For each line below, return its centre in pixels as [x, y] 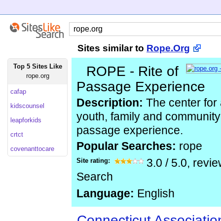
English [154, 194]
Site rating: [94, 161]
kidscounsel [27, 106]
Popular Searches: [128, 146]
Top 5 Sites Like [37, 66]
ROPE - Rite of [132, 71]
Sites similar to [112, 48]
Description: [110, 103]
